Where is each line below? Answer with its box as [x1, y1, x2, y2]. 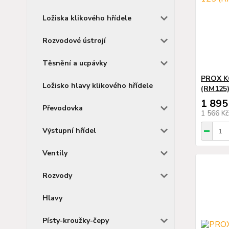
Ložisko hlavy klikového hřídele [42, 80, 153, 90]
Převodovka [42, 103, 83, 113]
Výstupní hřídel [42, 125, 96, 135]
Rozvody [42, 170, 72, 180]
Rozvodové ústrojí [42, 35, 106, 45]
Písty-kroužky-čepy [42, 215, 109, 225]
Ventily [42, 148, 67, 158]
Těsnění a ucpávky [42, 58, 107, 68]
